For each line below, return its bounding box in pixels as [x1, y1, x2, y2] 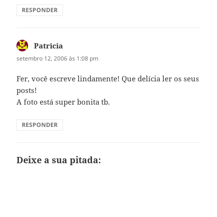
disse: [63, 41, 83, 51]
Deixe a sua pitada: [16, 154, 101, 166]
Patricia [34, 41, 63, 51]
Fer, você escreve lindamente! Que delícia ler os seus [16, 73, 200, 83]
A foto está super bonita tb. [16, 96, 110, 107]
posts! [16, 85, 37, 95]
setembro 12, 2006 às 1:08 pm [16, 54, 99, 63]
